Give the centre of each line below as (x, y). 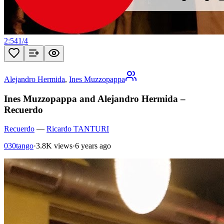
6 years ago (93, 146)
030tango (19, 146)
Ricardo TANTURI (78, 129)
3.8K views (54, 146)
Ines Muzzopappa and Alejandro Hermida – (95, 98)
